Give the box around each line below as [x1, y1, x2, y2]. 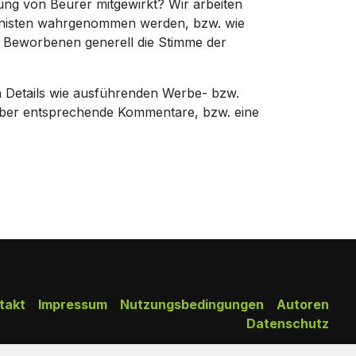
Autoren [276, 296, 329, 312]
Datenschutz [246, 315, 329, 331]
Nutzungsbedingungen [119, 296, 264, 312]
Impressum [37, 296, 107, 312]
